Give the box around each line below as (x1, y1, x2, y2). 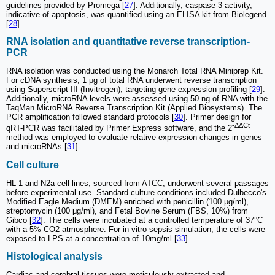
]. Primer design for (183, 112, 251, 122)
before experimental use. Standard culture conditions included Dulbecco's (6, 187, 266, 197)
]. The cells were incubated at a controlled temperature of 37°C (41, 215, 263, 225)
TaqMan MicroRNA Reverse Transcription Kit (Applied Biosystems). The (6, 103, 262, 113)
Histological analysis (6, 251, 103, 262)
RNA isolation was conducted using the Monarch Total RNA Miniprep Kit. (6, 66, 263, 76)
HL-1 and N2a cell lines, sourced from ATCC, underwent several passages (6, 178, 269, 188)
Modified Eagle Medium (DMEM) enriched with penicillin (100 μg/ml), (6, 196, 249, 206)
